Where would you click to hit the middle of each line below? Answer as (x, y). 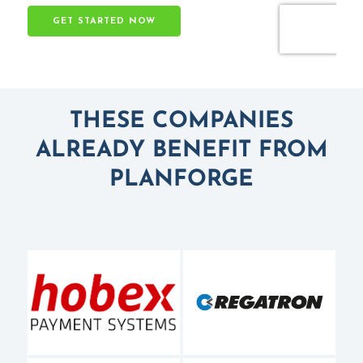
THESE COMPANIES (181, 121)
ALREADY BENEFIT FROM (181, 150)
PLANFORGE (181, 179)
